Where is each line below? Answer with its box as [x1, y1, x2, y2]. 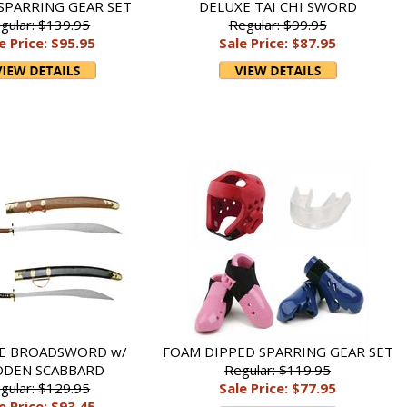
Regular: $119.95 [224, 361, 332, 379]
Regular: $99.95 [228, 15, 327, 34]
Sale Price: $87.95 [219, 34, 337, 52]
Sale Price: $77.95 [219, 379, 337, 397]
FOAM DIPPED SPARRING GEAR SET [162, 342, 393, 361]
